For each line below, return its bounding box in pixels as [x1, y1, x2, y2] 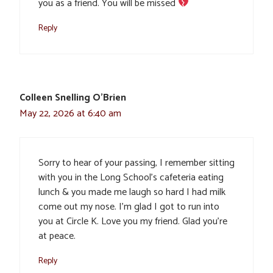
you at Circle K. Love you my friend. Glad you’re [38, 213, 227, 230]
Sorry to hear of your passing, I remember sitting [38, 155, 235, 172]
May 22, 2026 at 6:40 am [19, 105, 121, 122]
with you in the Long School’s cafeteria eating [38, 169, 224, 186]
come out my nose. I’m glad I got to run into [38, 199, 219, 216]
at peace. [38, 228, 76, 245]
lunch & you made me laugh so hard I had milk [38, 184, 225, 201]
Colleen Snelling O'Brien [19, 90, 126, 107]
